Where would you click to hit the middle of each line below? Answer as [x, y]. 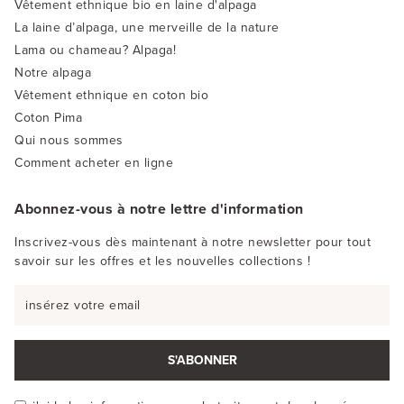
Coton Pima [48, 117]
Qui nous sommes [69, 140]
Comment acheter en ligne [94, 162]
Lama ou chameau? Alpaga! [95, 50]
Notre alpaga [53, 72]
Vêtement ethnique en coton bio [111, 95]
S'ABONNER [202, 360]
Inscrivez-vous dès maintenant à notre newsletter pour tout [193, 242]
